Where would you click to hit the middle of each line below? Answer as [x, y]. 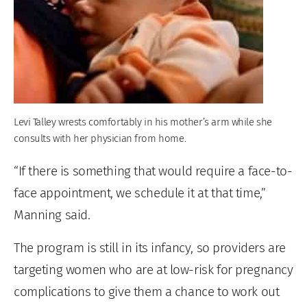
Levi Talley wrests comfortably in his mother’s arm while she [143, 122]
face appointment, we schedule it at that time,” [140, 193]
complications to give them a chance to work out [147, 291]
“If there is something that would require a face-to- [153, 171]
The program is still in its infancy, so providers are [150, 247]
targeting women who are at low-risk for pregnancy [153, 269]
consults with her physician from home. [100, 138]
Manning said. [52, 214]
